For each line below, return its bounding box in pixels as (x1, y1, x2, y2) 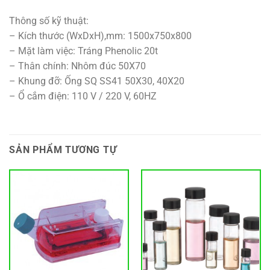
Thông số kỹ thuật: (9, 14, 89, 27)
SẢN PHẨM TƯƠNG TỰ (9, 143, 117, 155)
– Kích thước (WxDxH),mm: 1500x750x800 (9, 30, 192, 42)
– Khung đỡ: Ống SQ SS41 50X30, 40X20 (9, 75, 184, 87)
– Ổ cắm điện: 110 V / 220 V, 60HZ (9, 90, 157, 102)
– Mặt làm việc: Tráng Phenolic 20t (9, 45, 158, 57)
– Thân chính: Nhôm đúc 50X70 (9, 60, 146, 72)
